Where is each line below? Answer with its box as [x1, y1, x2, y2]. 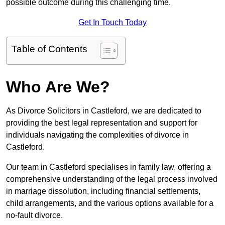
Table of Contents [12, 44, 87, 55]
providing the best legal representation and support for [6, 119, 197, 128]
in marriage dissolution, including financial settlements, [6, 187, 200, 196]
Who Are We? [6, 78, 110, 96]
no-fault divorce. [6, 211, 63, 220]
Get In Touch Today [78, 18, 147, 27]
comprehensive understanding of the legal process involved [6, 175, 217, 184]
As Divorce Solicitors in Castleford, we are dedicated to [6, 106, 201, 116]
